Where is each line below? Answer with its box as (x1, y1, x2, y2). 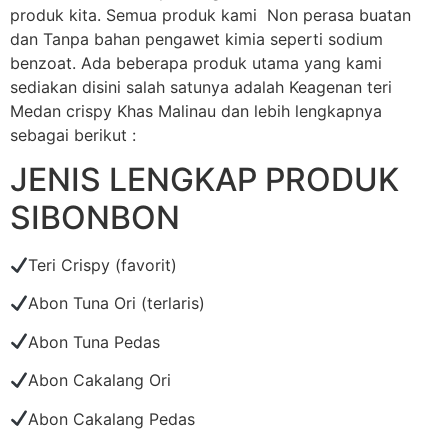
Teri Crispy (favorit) (28, 254, 178, 275)
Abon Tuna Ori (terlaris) (28, 293, 206, 314)
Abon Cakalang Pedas (28, 408, 196, 429)
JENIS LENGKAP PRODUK (10, 159, 399, 199)
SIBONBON (10, 197, 180, 237)
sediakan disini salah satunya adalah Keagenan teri (10, 76, 392, 97)
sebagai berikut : (10, 124, 136, 145)
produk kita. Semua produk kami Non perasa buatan (10, 4, 411, 25)
